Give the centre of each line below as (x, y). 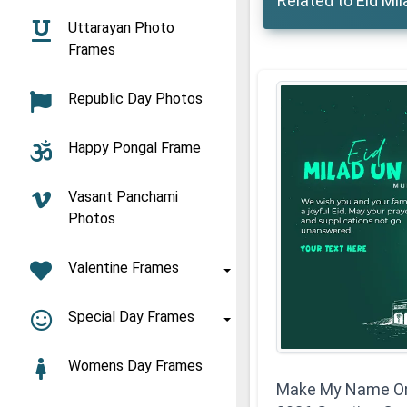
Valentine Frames (124, 268)
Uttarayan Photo (121, 28)
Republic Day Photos (135, 99)
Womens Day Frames (135, 366)
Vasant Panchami (123, 197)
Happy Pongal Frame (134, 148)
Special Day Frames (131, 317)
